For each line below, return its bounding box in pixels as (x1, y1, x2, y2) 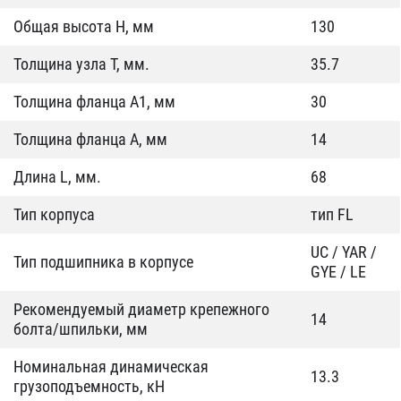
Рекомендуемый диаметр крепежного (13, 300, 269, 319)
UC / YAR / (311, 243, 377, 261)
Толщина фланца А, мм (13, 130, 167, 149)
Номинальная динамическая (13, 357, 209, 376)
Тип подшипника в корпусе (13, 252, 193, 271)
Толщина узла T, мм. (13, 55, 149, 73)
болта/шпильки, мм (13, 320, 148, 338)
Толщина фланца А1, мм (13, 92, 175, 111)
